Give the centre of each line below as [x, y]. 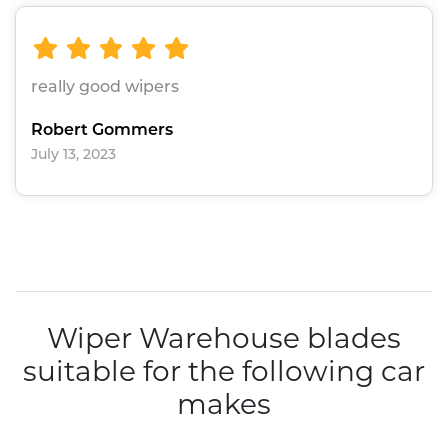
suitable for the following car [224, 371]
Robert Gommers [102, 130]
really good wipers [105, 87]
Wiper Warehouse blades [224, 338]
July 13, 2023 [73, 154]
